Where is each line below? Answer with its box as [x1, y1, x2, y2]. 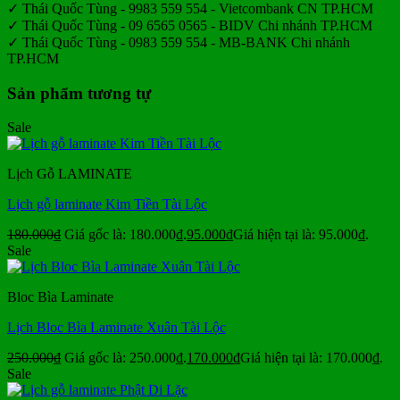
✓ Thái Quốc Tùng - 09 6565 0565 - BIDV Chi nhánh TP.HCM [7, 17, 372, 33]
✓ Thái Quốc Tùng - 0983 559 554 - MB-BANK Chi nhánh [7, 34, 350, 50]
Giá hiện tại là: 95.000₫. [233, 227, 369, 243]
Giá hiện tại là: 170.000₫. [240, 350, 383, 366]
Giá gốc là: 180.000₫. [64, 227, 187, 243]
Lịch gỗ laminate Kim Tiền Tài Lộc [7, 196, 207, 212]
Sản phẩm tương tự [7, 83, 151, 103]
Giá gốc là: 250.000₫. [64, 350, 187, 366]
